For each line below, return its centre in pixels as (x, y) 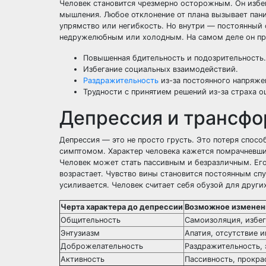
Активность (83, 259)
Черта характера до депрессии (122, 207)
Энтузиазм (80, 233)
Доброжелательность (102, 246)
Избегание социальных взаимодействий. (161, 69)
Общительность (91, 220)
